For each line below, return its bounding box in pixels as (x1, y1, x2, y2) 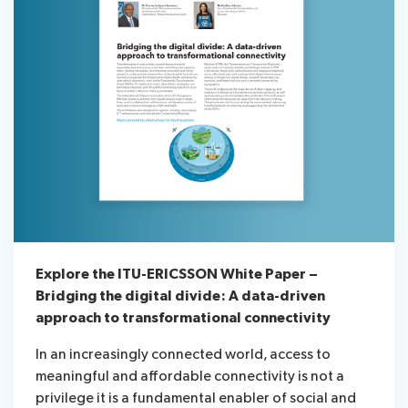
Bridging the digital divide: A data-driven (36, 287, 325, 305)
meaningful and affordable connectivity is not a (36, 367, 344, 385)
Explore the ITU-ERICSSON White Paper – (36, 265, 318, 283)
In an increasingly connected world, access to (36, 345, 331, 363)
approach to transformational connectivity (36, 309, 331, 327)
